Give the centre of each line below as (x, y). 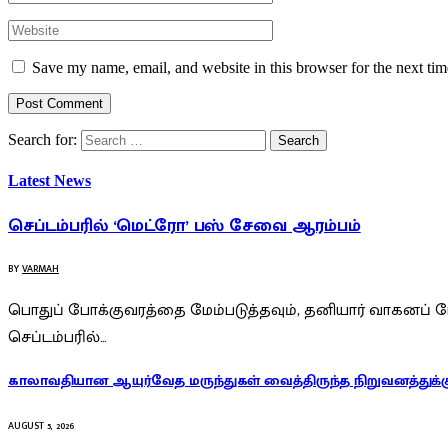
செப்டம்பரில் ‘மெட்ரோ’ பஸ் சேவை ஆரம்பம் (184, 225)
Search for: (42, 139)
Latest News (49, 181)
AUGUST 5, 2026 (41, 425)
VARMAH (40, 268)
